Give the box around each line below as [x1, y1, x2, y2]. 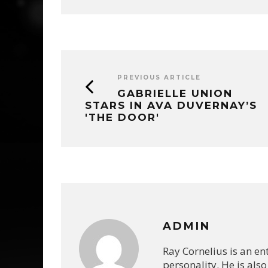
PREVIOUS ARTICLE [117, 73, 201, 81]
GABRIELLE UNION [117, 87, 233, 99]
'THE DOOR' [85, 111, 160, 123]
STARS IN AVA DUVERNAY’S [85, 99, 257, 111]
